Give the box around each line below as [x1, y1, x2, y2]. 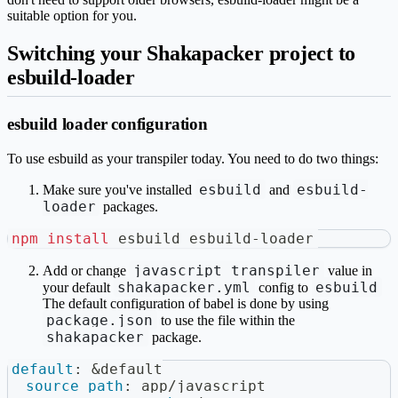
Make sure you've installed [43, 181, 195, 197]
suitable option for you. [7, 7, 137, 23]
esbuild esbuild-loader [109, 229, 314, 247]
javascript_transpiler [133, 261, 321, 279]
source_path [26, 377, 123, 394]
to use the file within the [156, 312, 295, 328]
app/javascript [132, 377, 266, 394]
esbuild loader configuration [7, 114, 208, 133]
